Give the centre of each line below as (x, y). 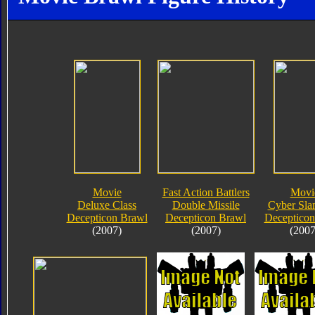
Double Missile (206, 205)
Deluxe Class (107, 205)
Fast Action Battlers (206, 192)
